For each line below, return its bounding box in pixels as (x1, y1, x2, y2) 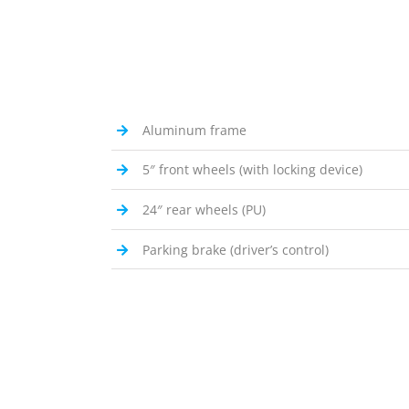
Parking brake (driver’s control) (142, 240, 329, 258)
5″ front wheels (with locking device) (142, 161, 362, 179)
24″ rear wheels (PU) (142, 201, 266, 219)
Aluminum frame (142, 121, 246, 139)
